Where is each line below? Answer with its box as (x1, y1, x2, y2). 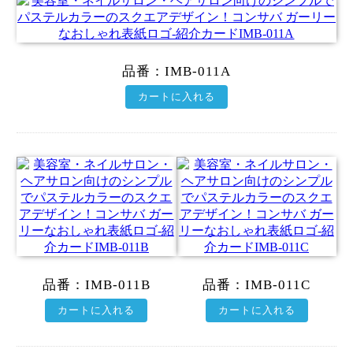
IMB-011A (164, 63, 231, 79)
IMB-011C (245, 277, 310, 292)
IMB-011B (84, 277, 150, 292)
